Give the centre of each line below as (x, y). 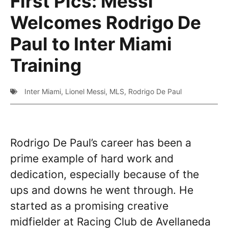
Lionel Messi (85, 91)
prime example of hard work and (92, 159)
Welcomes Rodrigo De (106, 22)
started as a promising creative (89, 206)
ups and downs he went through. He (102, 190)
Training (46, 65)
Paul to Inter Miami (91, 44)
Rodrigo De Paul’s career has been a (101, 143)
